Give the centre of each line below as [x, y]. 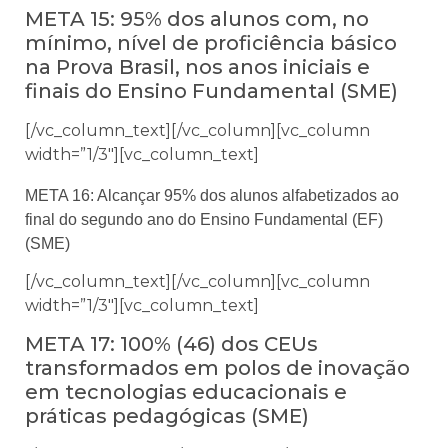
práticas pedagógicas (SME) [167, 415]
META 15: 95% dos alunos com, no [197, 19]
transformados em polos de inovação [217, 367]
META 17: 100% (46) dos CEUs [171, 343]
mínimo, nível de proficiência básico [211, 43]
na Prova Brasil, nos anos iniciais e [197, 67]
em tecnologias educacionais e [186, 391]
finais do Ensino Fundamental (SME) [211, 91]
